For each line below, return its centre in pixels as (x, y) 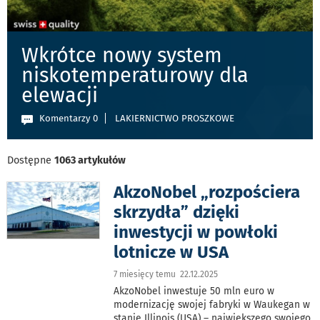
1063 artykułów (90, 160)
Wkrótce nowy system (122, 56)
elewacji (60, 96)
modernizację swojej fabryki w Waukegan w (212, 304)
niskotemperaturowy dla (135, 76)
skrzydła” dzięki (177, 212)
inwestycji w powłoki (196, 232)
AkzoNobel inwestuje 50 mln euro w (194, 291)
